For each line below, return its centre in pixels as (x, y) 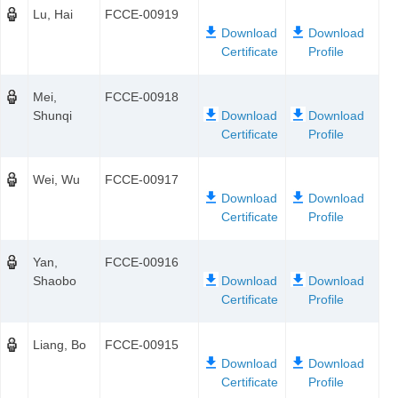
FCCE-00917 (142, 179)
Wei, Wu (56, 179)
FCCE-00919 (142, 14)
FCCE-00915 (142, 345)
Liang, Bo (60, 345)
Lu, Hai (53, 14)
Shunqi (52, 115)
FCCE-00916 (142, 262)
